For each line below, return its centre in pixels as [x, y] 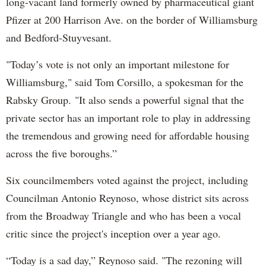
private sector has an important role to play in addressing [128, 117]
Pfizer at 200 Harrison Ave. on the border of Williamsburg [132, 19]
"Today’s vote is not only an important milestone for [118, 64]
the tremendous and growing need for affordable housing [128, 135]
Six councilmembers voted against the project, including [127, 180]
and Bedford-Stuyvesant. [59, 37]
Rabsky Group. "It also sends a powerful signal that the [125, 99]
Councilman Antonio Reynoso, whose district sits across [127, 197]
